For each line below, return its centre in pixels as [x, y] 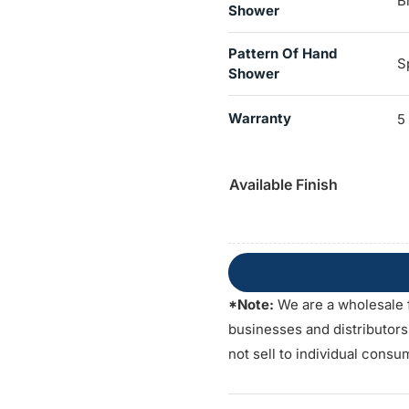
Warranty [259, 119]
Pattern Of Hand [282, 54]
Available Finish [283, 185]
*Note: [251, 305]
